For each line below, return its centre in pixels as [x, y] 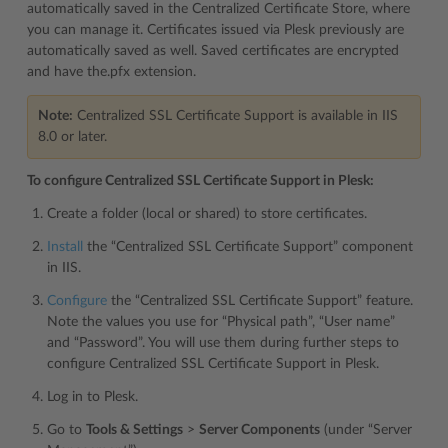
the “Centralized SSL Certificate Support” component [248, 247]
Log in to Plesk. [92, 397]
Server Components [259, 430]
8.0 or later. [72, 137]
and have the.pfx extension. [111, 72]
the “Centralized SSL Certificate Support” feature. [260, 301]
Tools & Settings [134, 430]
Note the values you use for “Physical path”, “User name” [221, 322]
